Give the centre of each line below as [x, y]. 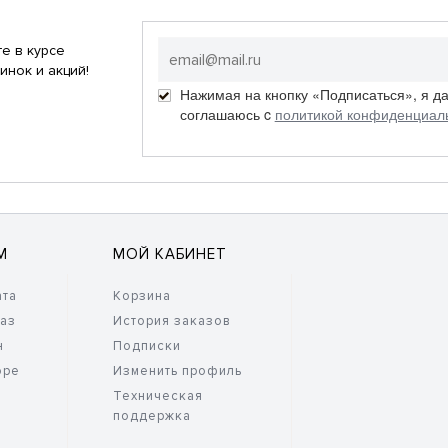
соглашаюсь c [227, 114]
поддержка [151, 416]
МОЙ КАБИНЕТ [169, 254]
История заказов [171, 321]
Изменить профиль [177, 371]
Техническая [157, 396]
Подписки [146, 346]
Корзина [141, 296]
